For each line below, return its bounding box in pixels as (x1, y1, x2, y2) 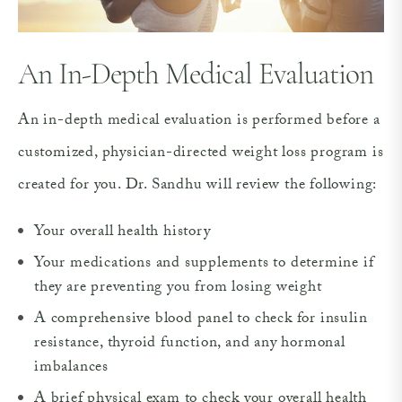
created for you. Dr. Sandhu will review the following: (18, 172, 378, 199)
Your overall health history (34, 219, 211, 246)
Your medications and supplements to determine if (34, 250, 374, 277)
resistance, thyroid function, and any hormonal (34, 330, 345, 357)
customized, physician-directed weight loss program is (18, 140, 384, 167)
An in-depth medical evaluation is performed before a (18, 108, 380, 135)
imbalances (34, 354, 109, 381)
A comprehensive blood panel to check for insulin (34, 306, 368, 333)
